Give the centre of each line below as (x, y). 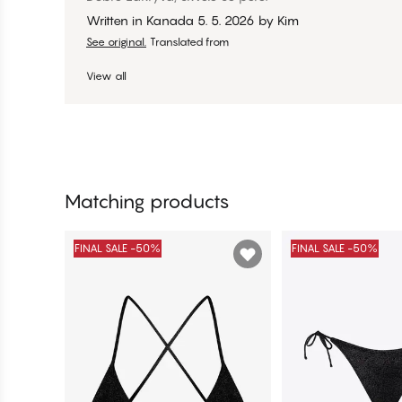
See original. (116, 41)
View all (106, 75)
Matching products (147, 201)
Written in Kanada (140, 20)
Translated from (189, 41)
